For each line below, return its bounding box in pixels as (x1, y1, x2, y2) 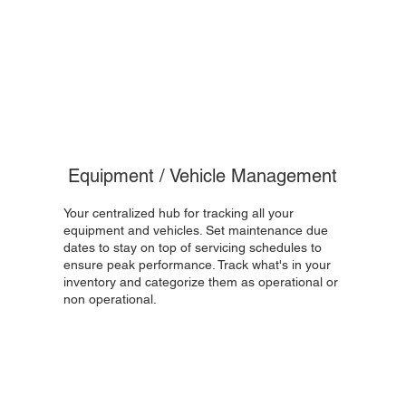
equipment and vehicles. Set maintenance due (63, 223, 328, 237)
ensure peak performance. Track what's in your (63, 257, 331, 272)
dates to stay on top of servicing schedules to (63, 240, 322, 255)
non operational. (63, 292, 157, 306)
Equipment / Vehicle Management (68, 165, 338, 187)
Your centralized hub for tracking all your (63, 206, 294, 220)
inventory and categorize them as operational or (63, 275, 338, 289)
